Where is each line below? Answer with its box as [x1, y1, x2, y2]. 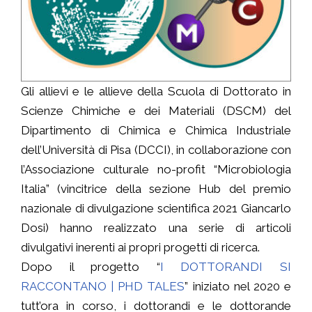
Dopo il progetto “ [21, 259, 160, 274]
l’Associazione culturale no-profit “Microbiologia [21, 162, 291, 176]
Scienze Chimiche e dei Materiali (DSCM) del [21, 103, 291, 118]
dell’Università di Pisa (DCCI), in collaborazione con [21, 142, 291, 157]
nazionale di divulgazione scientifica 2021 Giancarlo [21, 201, 291, 215]
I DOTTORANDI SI [159, 259, 292, 274]
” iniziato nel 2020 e [185, 279, 292, 293]
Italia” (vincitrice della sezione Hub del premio [21, 181, 291, 196]
